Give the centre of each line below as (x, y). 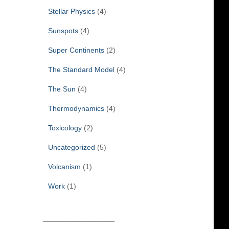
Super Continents (76, 50)
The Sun (62, 89)
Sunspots (63, 30)
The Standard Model (81, 69)
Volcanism (64, 166)
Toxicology (65, 128)
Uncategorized (71, 147)
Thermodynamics (76, 108)
